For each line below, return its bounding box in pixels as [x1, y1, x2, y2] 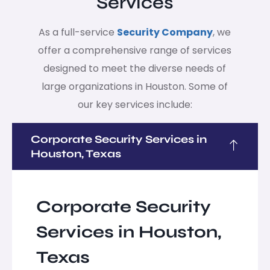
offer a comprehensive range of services [38, 43, 232, 57]
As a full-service [39, 25, 118, 39]
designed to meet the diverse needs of [43, 61, 227, 75]
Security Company [117, 25, 213, 39]
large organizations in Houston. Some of [42, 79, 228, 93]
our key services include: [77, 97, 192, 111]
